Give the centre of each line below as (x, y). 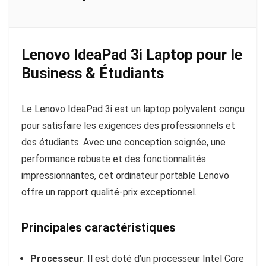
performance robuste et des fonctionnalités (114, 159)
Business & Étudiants (93, 74)
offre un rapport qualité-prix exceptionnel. (109, 192)
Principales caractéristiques (99, 228)
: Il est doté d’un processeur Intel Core (164, 259)
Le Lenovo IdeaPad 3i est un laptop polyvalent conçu (133, 109)
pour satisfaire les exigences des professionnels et (128, 126)
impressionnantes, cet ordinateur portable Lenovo (125, 176)
